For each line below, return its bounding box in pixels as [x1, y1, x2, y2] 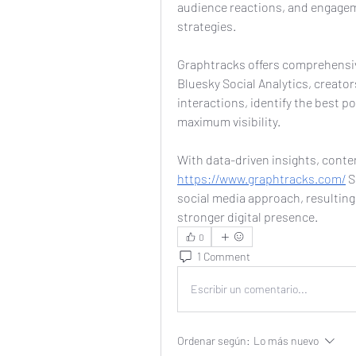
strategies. [177, 17, 236, 33]
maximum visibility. [177, 113, 281, 129]
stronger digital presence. [177, 208, 318, 224]
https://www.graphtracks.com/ [177, 170, 346, 186]
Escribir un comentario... [191, 282, 308, 296]
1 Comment [197, 250, 250, 264]
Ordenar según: [177, 333, 250, 347]
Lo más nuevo [253, 333, 319, 347]
